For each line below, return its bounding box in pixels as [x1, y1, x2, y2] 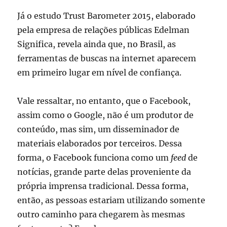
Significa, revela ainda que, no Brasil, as [17, 39, 176, 50]
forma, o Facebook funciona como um [17, 153, 171, 163]
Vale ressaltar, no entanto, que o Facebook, [17, 96, 191, 106]
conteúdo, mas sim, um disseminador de [17, 124, 180, 135]
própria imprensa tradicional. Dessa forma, [17, 181, 189, 192]
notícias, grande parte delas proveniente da [17, 167, 192, 177]
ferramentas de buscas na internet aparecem [17, 53, 197, 64]
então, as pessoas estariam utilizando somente [17, 195, 206, 206]
